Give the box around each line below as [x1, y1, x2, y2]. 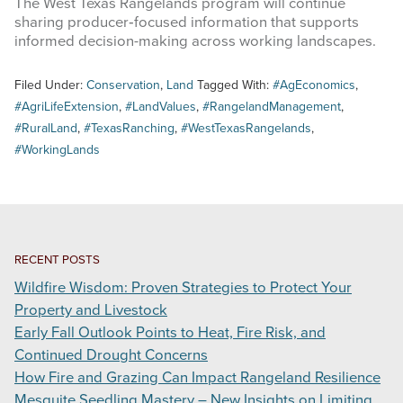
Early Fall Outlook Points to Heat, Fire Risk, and [14, 324, 326, 343]
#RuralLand [14, 121, 77, 137]
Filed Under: [14, 77, 86, 94]
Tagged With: [197, 77, 273, 94]
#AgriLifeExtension [14, 99, 119, 115]
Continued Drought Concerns [14, 346, 208, 365]
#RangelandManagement [202, 99, 341, 115]
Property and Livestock [14, 301, 167, 320]
